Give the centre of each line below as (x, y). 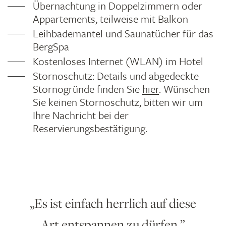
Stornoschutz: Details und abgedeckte (116, 76)
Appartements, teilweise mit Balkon (110, 19)
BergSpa (51, 46)
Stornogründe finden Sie (88, 89)
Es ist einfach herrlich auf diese (115, 203)
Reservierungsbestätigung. (90, 128)
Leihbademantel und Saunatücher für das (123, 33)
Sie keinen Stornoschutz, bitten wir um (118, 102)
